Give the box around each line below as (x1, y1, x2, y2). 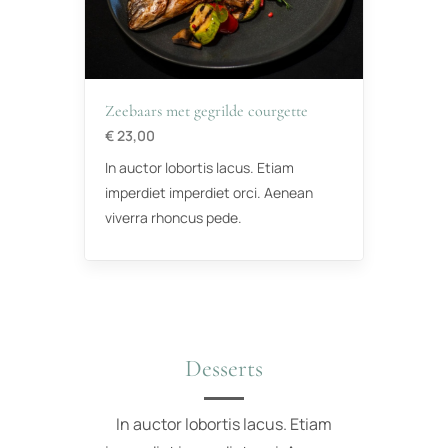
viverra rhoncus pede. (105, 208, 242, 228)
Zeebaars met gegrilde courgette (105, 101, 308, 122)
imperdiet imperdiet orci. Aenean (105, 183, 313, 203)
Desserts (185, 354, 263, 384)
